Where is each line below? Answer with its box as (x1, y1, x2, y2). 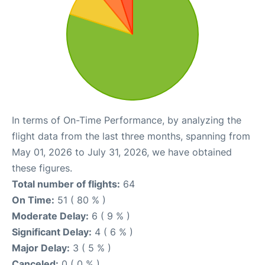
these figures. (12, 162, 72, 174)
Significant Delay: (12, 226, 92, 238)
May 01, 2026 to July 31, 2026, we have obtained (12, 146, 232, 158)
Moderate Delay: (12, 210, 89, 222)
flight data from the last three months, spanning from (12, 130, 250, 142)
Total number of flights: (12, 178, 120, 190)
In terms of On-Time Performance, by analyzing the (12, 114, 241, 126)
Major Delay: (12, 242, 70, 254)
